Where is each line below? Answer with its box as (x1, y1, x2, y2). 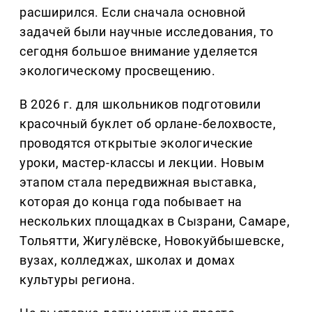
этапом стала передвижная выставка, (19, 175, 257, 190)
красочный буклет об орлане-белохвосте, (19, 116, 276, 132)
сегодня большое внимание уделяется (19, 44, 258, 59)
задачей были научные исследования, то (19, 24, 274, 40)
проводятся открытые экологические (19, 136, 253, 151)
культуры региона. (19, 272, 136, 288)
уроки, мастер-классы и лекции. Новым (19, 155, 265, 171)
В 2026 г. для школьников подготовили (19, 97, 261, 112)
